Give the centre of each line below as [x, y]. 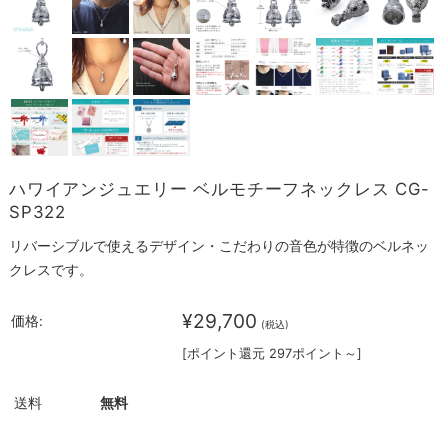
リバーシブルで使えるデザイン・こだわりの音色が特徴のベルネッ [218, 245]
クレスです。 [50, 269]
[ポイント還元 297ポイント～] [271, 353]
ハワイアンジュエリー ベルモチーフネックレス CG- [219, 188]
